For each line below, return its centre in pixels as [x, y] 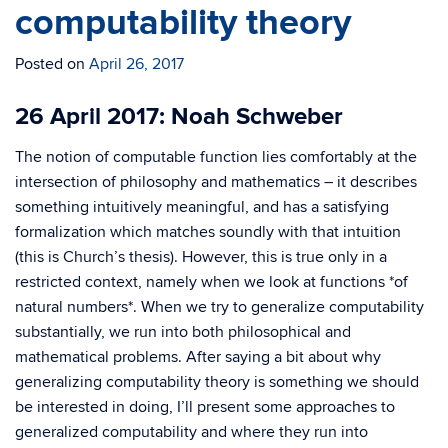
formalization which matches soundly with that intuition [208, 232]
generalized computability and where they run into [191, 432]
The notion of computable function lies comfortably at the [216, 157]
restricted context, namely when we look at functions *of [211, 282]
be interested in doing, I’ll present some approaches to [205, 407]
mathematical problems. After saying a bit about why [198, 357]
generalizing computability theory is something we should [217, 382]
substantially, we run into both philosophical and [183, 332]
